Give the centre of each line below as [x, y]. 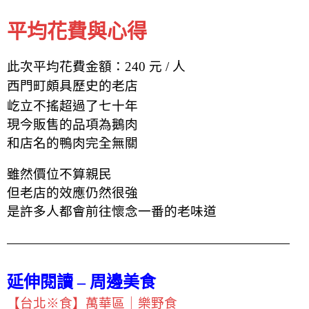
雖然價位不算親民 [59, 174]
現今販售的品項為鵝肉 [72, 124]
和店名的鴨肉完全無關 [72, 143]
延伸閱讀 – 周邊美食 [81, 282]
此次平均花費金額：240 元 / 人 [96, 66]
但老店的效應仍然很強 [72, 192]
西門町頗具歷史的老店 [72, 86]
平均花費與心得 [77, 31]
